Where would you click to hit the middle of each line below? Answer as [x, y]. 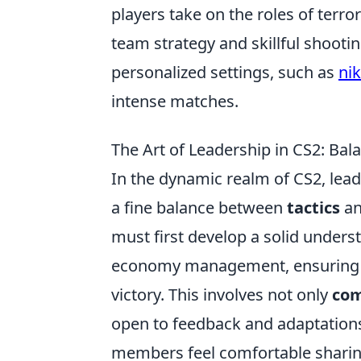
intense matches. [175, 101]
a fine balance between [199, 207]
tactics [313, 207]
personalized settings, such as [225, 72]
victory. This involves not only [222, 294]
